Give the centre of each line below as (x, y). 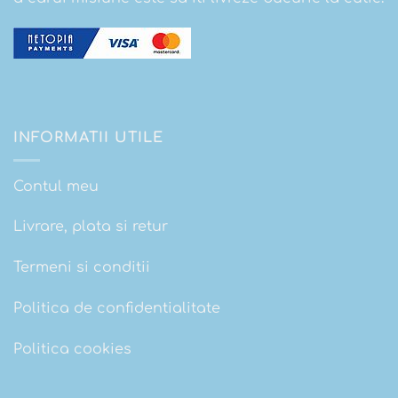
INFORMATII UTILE (88, 138)
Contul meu (56, 186)
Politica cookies (72, 349)
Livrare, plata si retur (91, 227)
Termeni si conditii (82, 268)
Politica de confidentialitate (117, 309)
